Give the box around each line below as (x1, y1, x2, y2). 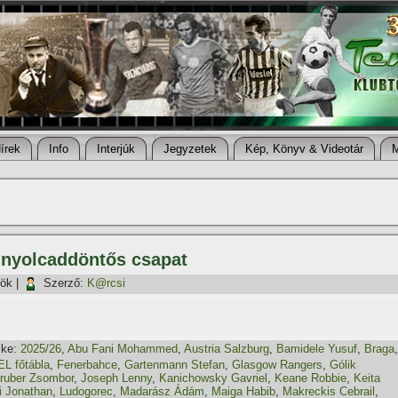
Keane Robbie (275, 371, 346, 385)
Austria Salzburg (184, 342, 269, 356)
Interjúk (97, 142, 135, 155)
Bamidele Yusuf (276, 342, 357, 356)
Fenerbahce (57, 358, 117, 371)
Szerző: (44, 276, 84, 291)
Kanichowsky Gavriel (159, 371, 267, 385)
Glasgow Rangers (232, 358, 322, 371)
